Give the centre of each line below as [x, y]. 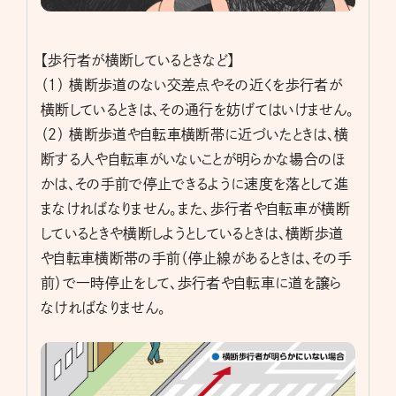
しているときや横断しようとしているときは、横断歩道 [192, 233]
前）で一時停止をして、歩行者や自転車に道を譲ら [191, 282]
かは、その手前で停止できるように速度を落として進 [195, 183]
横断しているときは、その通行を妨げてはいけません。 [198, 109]
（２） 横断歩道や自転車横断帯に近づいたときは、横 [195, 134]
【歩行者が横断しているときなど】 [138, 60]
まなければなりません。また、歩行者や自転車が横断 [196, 208]
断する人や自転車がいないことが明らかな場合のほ [193, 159]
